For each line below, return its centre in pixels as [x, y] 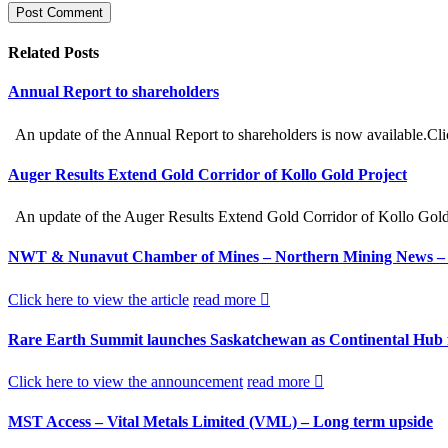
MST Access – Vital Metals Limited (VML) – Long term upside [220, 422]
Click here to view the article [98, 299]
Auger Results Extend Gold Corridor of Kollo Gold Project [207, 174]
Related [36, 53]
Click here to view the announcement [125, 382]
